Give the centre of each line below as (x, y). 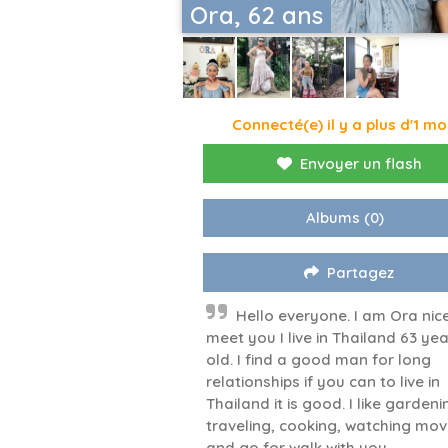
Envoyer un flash (360, 164)
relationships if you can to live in (323, 382)
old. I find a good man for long (318, 360)
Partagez (361, 273)
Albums (333, 218)
